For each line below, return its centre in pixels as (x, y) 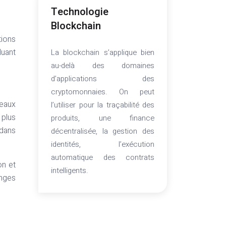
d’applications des (103, 79)
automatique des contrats (103, 157)
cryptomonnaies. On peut (103, 92)
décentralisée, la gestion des (103, 131)
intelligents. (70, 171)
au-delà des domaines (103, 66)
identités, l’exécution (103, 144)
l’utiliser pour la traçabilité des (103, 105)
